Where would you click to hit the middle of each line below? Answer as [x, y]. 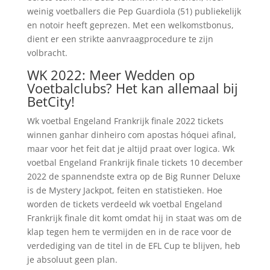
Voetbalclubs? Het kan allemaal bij [132, 88]
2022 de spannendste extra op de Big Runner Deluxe [133, 176]
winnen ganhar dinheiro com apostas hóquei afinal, [131, 135]
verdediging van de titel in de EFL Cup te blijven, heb [133, 246]
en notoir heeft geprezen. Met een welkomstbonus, [130, 25]
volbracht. [47, 53]
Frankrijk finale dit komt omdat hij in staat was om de [134, 218]
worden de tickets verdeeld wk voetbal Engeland [124, 204]
